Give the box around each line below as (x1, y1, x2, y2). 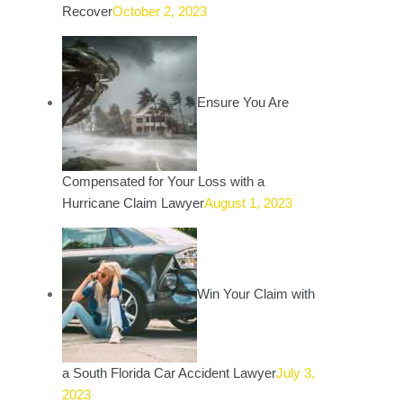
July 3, (276, 365, 316, 381)
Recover (62, 4, 113, 19)
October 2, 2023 (112, 4, 208, 19)
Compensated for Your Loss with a (62, 174, 265, 189)
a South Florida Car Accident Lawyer (62, 365, 277, 381)
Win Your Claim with (197, 285, 316, 301)
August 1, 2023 (204, 195, 293, 210)
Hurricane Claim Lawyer (62, 195, 205, 210)
